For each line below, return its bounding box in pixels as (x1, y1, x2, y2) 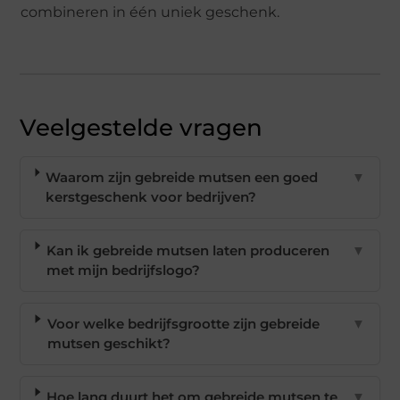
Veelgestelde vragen (20, 113, 263, 143)
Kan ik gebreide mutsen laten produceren (46, 242, 330, 260)
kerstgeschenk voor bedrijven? (46, 188, 257, 206)
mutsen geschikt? (46, 335, 171, 353)
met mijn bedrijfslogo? (46, 262, 201, 279)
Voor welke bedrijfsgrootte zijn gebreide (46, 315, 320, 333)
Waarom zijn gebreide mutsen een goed (46, 169, 319, 187)
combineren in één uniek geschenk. (21, 4, 280, 21)
